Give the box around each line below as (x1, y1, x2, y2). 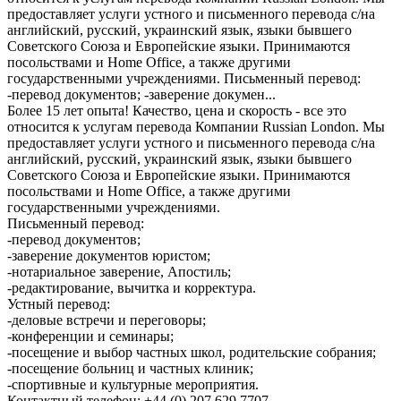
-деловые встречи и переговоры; (7, 311, 206, 328)
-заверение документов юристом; (7, 247, 210, 263)
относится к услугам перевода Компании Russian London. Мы (7, 118, 385, 134)
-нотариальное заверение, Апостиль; (7, 263, 231, 279)
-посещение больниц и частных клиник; (7, 360, 253, 376)
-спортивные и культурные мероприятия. (7, 376, 259, 392)
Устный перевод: (7, 295, 110, 311)
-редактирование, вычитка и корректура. (7, 279, 256, 295)
